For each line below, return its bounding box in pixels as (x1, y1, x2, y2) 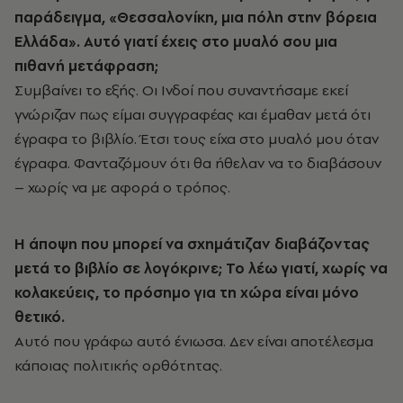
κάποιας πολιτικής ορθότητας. (14, 354, 222, 375)
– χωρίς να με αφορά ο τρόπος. (14, 176, 230, 197)
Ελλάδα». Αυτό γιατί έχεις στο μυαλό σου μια (14, 31, 337, 51)
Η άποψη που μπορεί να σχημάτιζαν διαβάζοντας (14, 233, 370, 254)
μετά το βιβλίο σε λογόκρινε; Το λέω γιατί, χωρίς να (14, 257, 388, 278)
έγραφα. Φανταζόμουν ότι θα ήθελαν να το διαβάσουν (14, 152, 381, 173)
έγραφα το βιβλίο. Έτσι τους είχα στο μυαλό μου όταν (14, 128, 379, 148)
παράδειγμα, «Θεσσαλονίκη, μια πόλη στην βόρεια (14, 6, 377, 27)
